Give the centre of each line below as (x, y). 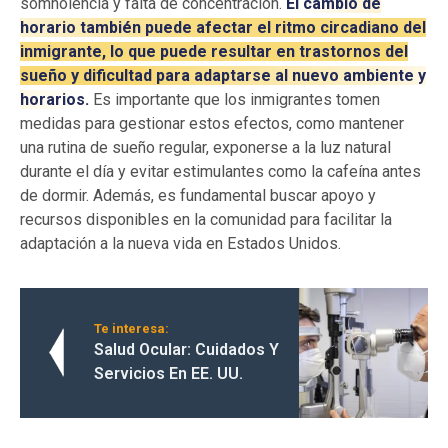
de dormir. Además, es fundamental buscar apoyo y (198, 196)
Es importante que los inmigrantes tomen (234, 100)
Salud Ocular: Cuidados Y (186, 350)
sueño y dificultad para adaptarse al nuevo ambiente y (223, 76)
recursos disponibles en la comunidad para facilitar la (206, 220)
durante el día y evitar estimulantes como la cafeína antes (220, 172)
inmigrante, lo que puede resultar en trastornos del (214, 52)
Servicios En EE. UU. (168, 374)
